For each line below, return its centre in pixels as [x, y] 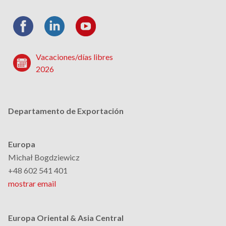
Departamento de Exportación [66, 111]
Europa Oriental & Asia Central [66, 218]
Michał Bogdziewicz [44, 157]
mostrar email [32, 183]
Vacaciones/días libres [74, 57]
